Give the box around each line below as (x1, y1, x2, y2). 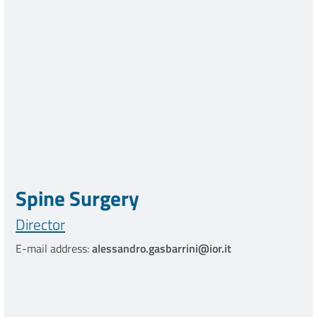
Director (16, 213, 65, 236)
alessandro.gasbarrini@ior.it (92, 240, 231, 258)
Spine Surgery (16, 183, 139, 214)
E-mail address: (16, 240, 92, 258)
